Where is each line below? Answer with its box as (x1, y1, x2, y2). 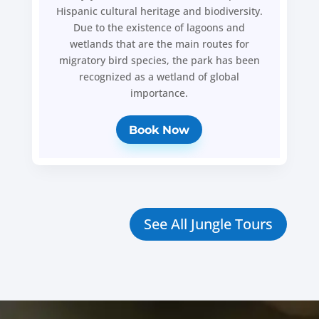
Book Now (129, 122, 190, 137)
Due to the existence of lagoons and (73, 20, 246, 34)
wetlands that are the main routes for (69, 36, 249, 51)
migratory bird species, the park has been (58, 53, 260, 67)
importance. (130, 85, 189, 100)
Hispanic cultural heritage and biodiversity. (56, 4, 263, 18)
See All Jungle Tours (144, 214, 273, 234)
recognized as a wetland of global (79, 69, 240, 83)
